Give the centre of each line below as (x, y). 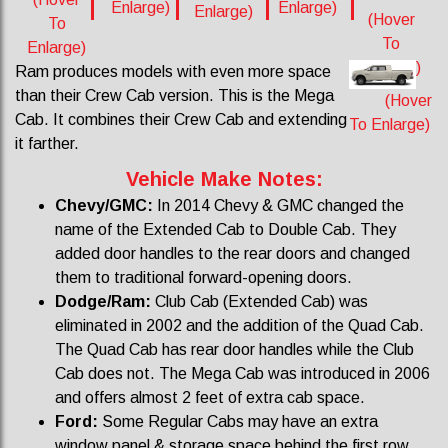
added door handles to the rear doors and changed (232, 253)
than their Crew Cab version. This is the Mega (174, 95)
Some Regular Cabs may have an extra (238, 421)
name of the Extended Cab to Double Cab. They (225, 229)
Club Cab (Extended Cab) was (259, 301)
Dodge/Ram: (103, 301)
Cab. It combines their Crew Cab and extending (181, 119)
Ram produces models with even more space (173, 71)
